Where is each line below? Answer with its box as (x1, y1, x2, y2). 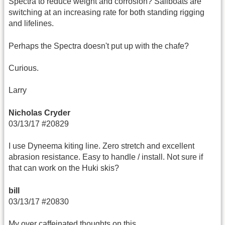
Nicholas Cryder (9, 108, 70, 117)
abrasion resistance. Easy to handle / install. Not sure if (9, 153, 203, 162)
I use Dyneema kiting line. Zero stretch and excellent (9, 142, 194, 151)
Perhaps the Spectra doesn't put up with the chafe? (9, 41, 189, 50)
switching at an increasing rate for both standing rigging (9, 8, 204, 17)
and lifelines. (9, 19, 54, 28)
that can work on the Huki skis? (9, 164, 119, 173)
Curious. (9, 64, 39, 73)
